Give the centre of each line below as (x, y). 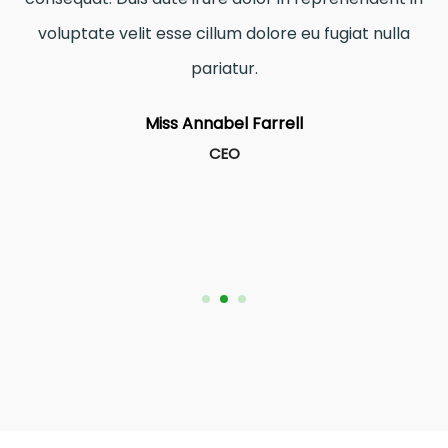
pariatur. (224, 68)
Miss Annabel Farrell (224, 123)
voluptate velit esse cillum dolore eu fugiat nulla (224, 33)
